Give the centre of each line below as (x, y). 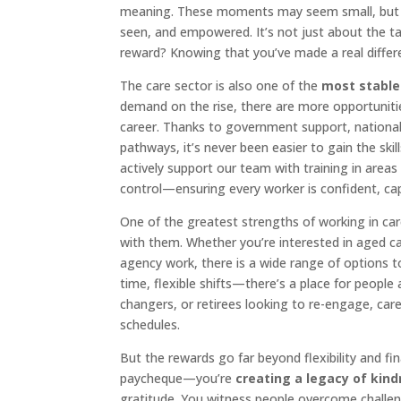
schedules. (150, 325)
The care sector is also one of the (221, 86)
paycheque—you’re (178, 379)
